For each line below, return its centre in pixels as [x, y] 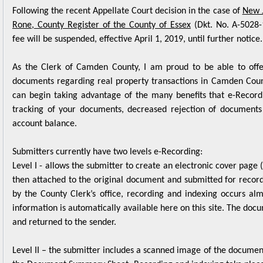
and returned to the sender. [64, 206]
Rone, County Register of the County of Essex [102, 9]
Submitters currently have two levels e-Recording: [107, 136]
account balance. [45, 107]
